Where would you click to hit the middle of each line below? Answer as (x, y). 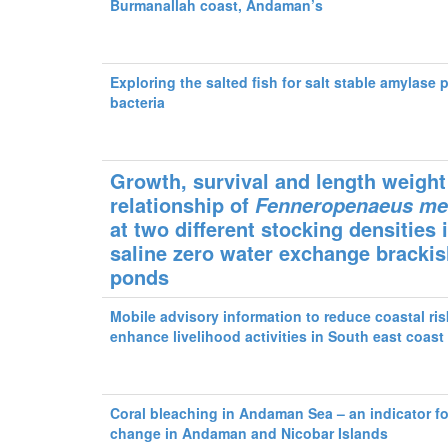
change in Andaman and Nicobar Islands (249, 433)
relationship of (180, 204)
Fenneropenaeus (331, 205)
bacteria (138, 102)
